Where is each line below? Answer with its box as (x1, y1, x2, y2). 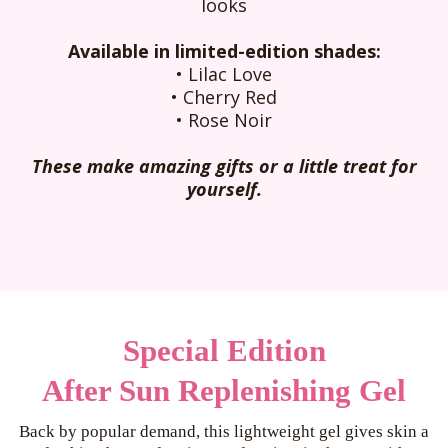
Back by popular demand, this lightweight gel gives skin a (19, 421, 429, 441)
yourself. (186, 176, 262, 201)
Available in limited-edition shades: (67, 38, 381, 63)
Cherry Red (183, 84, 277, 109)
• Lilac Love (176, 61, 272, 86)
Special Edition (122, 332, 326, 368)
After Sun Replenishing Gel (42, 372, 406, 408)
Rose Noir (188, 107, 272, 132)
